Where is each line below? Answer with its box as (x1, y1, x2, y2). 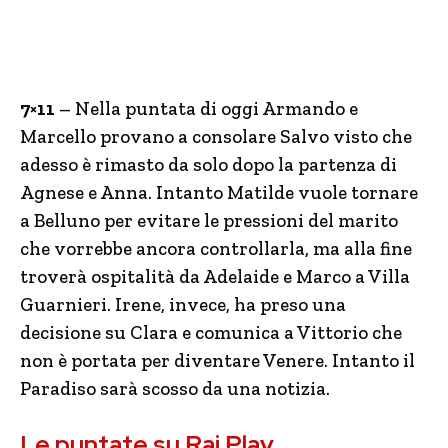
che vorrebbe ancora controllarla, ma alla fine (20, 237, 412, 260)
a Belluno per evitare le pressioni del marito (20, 209, 398, 232)
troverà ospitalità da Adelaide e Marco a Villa (20, 265, 410, 288)
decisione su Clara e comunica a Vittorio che (20, 321, 402, 344)
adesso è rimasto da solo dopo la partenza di (20, 153, 397, 176)
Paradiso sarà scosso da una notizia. (20, 377, 330, 400)
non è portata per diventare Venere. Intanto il (20, 349, 415, 372)
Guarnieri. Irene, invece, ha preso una (20, 293, 346, 316)
